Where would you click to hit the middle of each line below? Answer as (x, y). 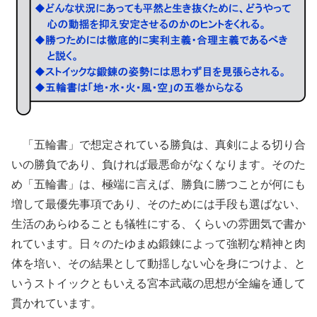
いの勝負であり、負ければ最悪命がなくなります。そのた (158, 165)
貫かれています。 (57, 304)
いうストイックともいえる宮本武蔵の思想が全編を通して (158, 284)
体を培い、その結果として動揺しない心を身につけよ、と (158, 264)
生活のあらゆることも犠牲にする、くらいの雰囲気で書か (158, 224)
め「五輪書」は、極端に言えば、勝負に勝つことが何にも (158, 185)
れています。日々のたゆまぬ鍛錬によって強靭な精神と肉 (158, 244)
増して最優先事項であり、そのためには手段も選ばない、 (158, 204)
